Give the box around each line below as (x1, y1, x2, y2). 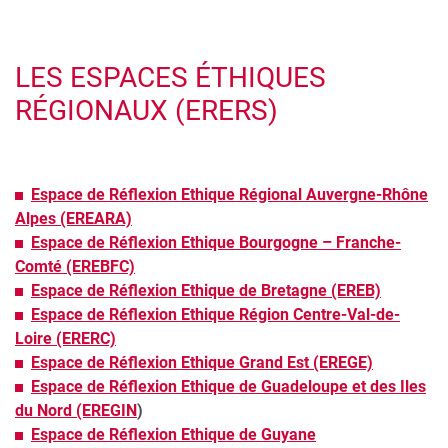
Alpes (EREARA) (15, 209, 132, 229)
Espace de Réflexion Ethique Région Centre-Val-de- (31, 305, 400, 325)
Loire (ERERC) (15, 329, 116, 349)
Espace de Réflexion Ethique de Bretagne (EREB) (31, 281, 381, 301)
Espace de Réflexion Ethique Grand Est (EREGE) (31, 353, 373, 373)
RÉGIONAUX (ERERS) (15, 94, 278, 128)
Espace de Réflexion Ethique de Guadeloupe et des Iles (31, 377, 426, 397)
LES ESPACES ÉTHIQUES (15, 61, 326, 95)
